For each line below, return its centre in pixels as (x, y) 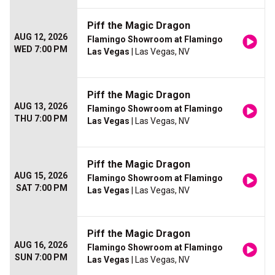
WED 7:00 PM (41, 49)
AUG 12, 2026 (41, 37)
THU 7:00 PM (41, 119)
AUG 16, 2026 (41, 245)
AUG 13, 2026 (41, 107)
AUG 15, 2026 (41, 176)
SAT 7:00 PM (42, 188)
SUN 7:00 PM (41, 258)
